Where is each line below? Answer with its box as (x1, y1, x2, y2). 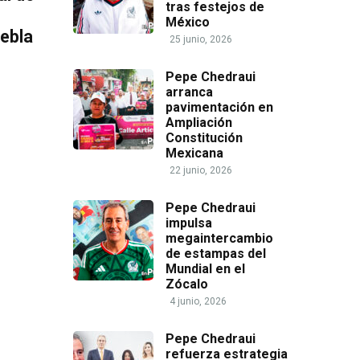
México (166, 14, 210, 30)
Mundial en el (166, 261, 245, 276)
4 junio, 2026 (170, 296, 227, 307)
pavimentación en (166, 100, 273, 115)
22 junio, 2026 (170, 165, 232, 176)
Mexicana (166, 145, 223, 161)
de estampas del (166, 246, 266, 261)
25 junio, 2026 (170, 34, 232, 45)
